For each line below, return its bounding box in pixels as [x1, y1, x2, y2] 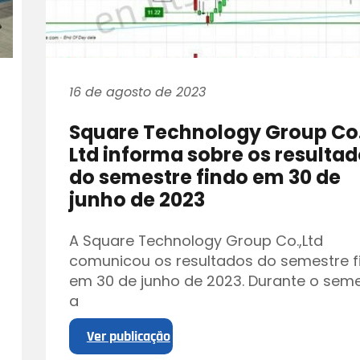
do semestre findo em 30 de [69, 164, 342, 191]
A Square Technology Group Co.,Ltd [69, 230, 324, 251]
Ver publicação [86, 326, 170, 346]
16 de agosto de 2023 [69, 83, 207, 102]
